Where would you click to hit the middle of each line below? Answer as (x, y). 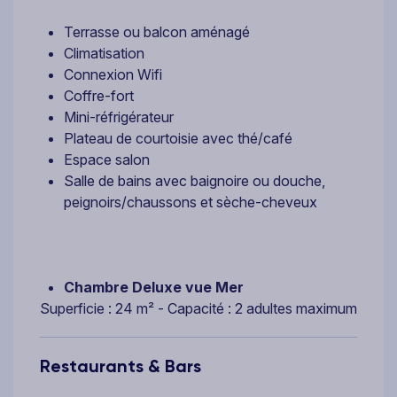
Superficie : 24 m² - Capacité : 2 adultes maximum (198, 308)
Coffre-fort (99, 95)
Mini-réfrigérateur (119, 117)
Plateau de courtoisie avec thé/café (178, 138)
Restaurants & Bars (121, 366)
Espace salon (107, 159)
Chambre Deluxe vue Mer (154, 287)
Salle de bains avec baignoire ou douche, (195, 180)
